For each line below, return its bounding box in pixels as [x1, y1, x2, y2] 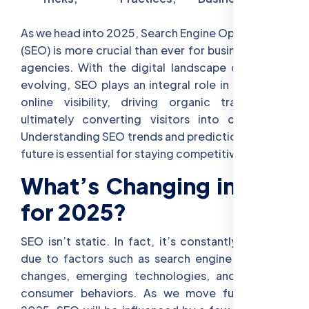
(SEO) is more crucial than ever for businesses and [21, 42, 288, 57]
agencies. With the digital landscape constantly [21, 59, 288, 74]
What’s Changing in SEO [21, 171, 288, 199]
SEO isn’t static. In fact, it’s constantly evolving [21, 233, 288, 248]
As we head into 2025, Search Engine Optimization [21, 25, 288, 40]
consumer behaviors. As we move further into [21, 285, 288, 300]
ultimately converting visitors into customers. [21, 111, 288, 126]
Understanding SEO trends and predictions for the [21, 128, 288, 143]
